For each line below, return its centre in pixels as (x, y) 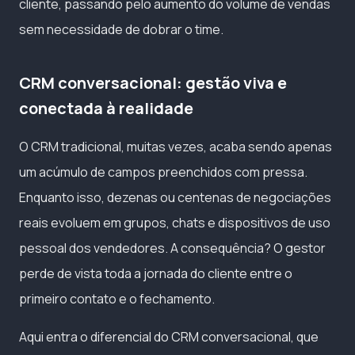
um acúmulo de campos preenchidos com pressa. (163, 172)
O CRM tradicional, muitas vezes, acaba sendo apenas (176, 147)
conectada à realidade (106, 109)
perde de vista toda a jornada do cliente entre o (156, 274)
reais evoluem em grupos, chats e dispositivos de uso (175, 223)
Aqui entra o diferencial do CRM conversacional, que (169, 337)
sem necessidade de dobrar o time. (121, 30)
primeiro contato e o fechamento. (117, 299)
